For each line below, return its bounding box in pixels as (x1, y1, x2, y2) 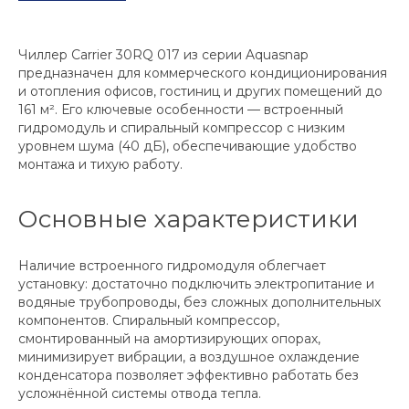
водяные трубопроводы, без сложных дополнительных (18, 294, 381, 311)
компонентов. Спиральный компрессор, (18, 312, 279, 330)
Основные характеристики (18, 204, 359, 235)
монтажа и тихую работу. (18, 156, 183, 173)
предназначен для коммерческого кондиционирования (18, 65, 387, 82)
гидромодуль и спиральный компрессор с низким (18, 120, 345, 137)
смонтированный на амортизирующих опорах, (18, 330, 320, 348)
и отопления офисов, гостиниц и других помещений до (18, 83, 383, 100)
